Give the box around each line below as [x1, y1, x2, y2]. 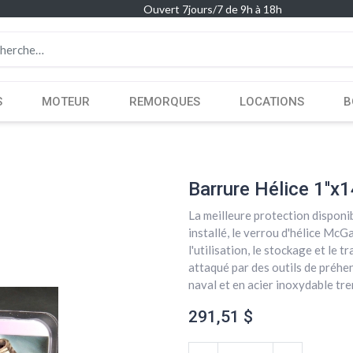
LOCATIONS [239, 95, 304, 109]
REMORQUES [128, 95, 200, 109]
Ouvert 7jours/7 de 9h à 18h [143, 2, 284, 16]
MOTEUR [41, 95, 90, 109]
